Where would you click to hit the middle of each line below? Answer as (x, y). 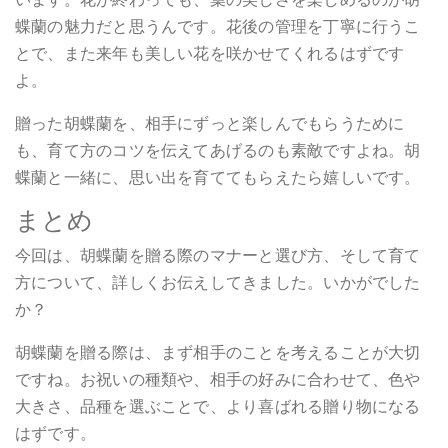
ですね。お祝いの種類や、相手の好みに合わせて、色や (218, 379)
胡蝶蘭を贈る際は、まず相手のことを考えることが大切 (218, 352)
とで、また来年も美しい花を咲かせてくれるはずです (210, 53)
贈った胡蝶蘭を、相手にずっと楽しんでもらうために (210, 123)
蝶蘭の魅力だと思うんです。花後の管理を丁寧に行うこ (218, 26)
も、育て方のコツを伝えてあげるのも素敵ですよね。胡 (218, 150)
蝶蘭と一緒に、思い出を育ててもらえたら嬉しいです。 (218, 177)
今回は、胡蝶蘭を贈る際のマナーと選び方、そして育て (218, 255)
